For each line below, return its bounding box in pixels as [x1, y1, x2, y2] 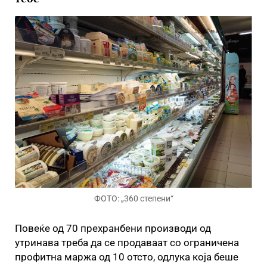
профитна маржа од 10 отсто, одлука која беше [15, 251, 238, 263]
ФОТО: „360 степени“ [94, 194, 173, 203]
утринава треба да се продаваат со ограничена [15, 237, 239, 249]
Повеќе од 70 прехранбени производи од [15, 222, 211, 234]
